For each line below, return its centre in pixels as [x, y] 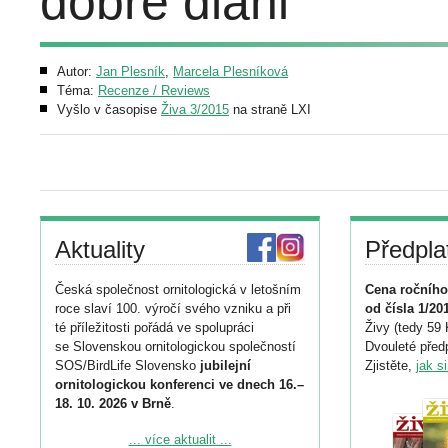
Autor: [76, 71]
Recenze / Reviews [154, 90]
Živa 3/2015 [195, 109]
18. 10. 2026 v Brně [113, 403]
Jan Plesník [130, 71]
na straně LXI [270, 109]
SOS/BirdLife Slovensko [127, 365]
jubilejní [225, 365]
